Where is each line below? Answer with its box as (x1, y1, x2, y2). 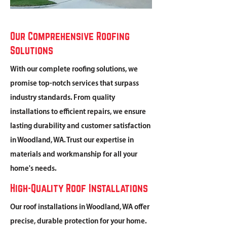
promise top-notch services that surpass (10, 80, 139, 88)
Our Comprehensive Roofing (10, 30, 130, 42)
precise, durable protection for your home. (10, 217, 146, 225)
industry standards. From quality (10, 94, 115, 102)
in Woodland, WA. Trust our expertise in (10, 136, 134, 144)
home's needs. (10, 165, 57, 173)
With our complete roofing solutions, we (10, 65, 138, 73)
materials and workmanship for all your (10, 150, 137, 159)
